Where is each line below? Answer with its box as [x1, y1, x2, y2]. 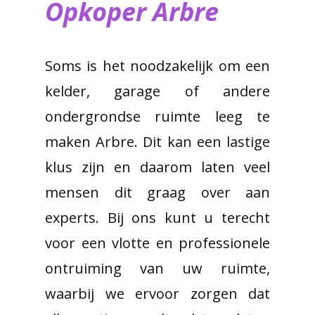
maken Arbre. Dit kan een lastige [45, 132, 270, 151]
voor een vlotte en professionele [45, 233, 270, 252]
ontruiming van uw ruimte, [45, 259, 270, 278]
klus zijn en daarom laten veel [45, 157, 270, 176]
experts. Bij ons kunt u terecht [45, 208, 270, 227]
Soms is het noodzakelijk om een [45, 56, 270, 75]
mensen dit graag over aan [45, 183, 270, 202]
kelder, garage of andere [45, 82, 270, 101]
